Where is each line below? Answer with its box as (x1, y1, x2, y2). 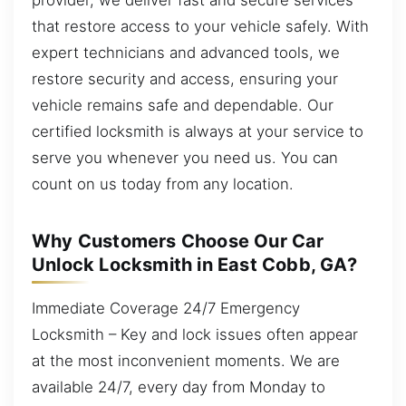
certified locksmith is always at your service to (32, 121, 363, 140)
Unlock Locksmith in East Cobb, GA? (32, 254, 357, 275)
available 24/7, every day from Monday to (32, 377, 325, 396)
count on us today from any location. (32, 174, 294, 193)
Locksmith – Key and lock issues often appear (32, 324, 358, 343)
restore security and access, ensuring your (32, 69, 338, 88)
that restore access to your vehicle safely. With (32, 16, 369, 35)
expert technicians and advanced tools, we (32, 43, 340, 62)
